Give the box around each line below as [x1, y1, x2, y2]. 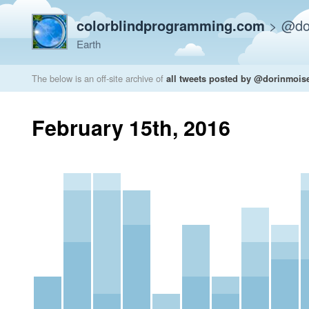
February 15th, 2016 [32, 112, 230, 142]
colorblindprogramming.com [77, 15, 265, 35]
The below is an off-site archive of [32, 72, 166, 85]
